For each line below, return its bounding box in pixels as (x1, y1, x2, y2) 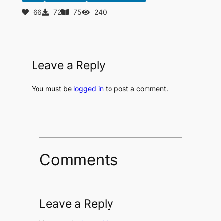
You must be (31, 84, 74, 93)
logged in (73, 84, 104, 93)
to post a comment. (103, 84, 168, 93)
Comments (39, 150, 118, 169)
